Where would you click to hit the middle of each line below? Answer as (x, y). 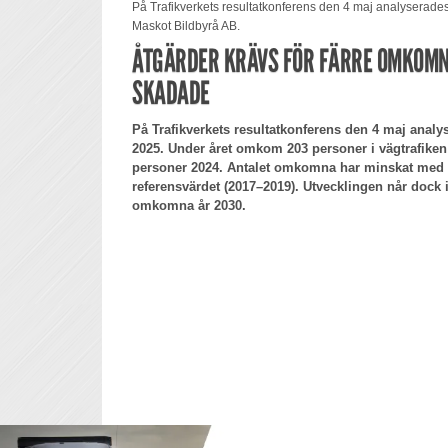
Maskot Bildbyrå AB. (186, 26)
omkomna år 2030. (189, 206)
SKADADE (171, 93)
